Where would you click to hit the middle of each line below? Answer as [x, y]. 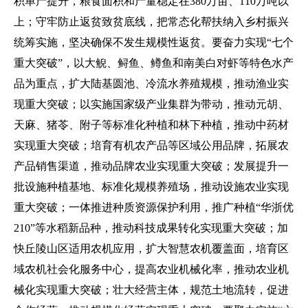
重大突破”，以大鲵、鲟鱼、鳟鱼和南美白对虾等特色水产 [154, 63]
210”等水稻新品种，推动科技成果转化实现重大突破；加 [151, 228]
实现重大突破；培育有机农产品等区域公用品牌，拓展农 [151, 145]
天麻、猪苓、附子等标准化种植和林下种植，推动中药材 [151, 125]
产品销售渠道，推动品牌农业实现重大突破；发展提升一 [151, 166]
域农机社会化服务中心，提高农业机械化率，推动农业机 [151, 269]
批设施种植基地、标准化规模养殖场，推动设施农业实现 [151, 187]
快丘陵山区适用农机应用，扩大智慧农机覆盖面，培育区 [151, 249]
